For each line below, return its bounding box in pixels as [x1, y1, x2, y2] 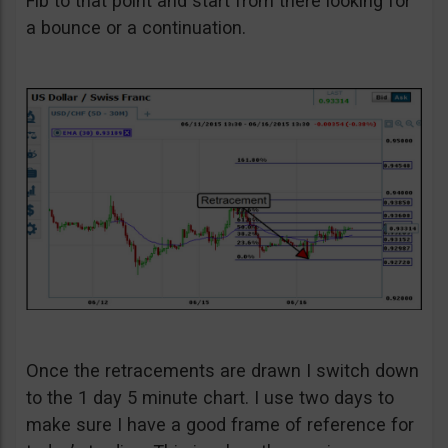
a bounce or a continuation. [26, 17, 246, 38]
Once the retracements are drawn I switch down [26, 360, 419, 382]
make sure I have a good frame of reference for [26, 414, 414, 436]
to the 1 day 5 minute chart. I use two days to [26, 387, 394, 409]
